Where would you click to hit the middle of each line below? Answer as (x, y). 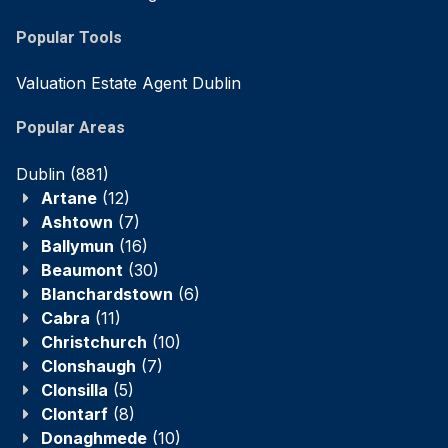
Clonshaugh (88, 365)
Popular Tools (69, 37)
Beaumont (82, 269)
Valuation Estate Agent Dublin (128, 83)
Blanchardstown (107, 293)
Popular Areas (70, 128)
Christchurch (94, 341)
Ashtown (77, 221)
